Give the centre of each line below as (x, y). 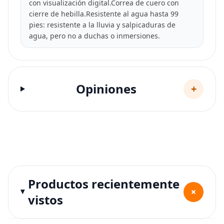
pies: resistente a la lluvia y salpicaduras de (102, 24)
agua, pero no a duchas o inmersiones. (94, 35)
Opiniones (106, 88)
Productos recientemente (104, 183)
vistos (46, 199)
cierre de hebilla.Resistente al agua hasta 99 (104, 13)
